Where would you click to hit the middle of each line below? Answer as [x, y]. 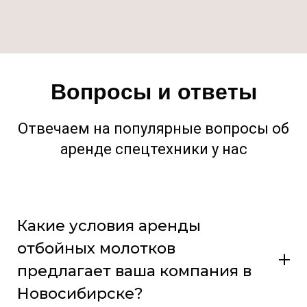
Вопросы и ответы [153, 92]
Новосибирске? [80, 294]
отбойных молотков [96, 249]
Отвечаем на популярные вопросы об [153, 129]
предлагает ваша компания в [134, 271]
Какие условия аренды [109, 226]
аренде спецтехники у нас [153, 149]
